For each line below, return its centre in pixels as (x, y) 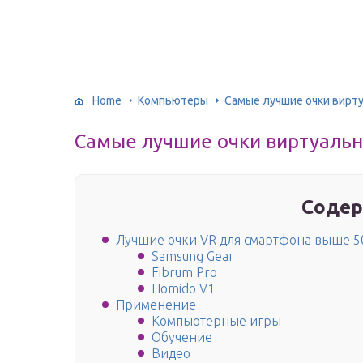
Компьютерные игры (216, 321)
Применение (156, 305)
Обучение (182, 337)
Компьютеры (173, 100)
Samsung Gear (193, 256)
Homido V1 (183, 289)
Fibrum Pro (184, 273)
